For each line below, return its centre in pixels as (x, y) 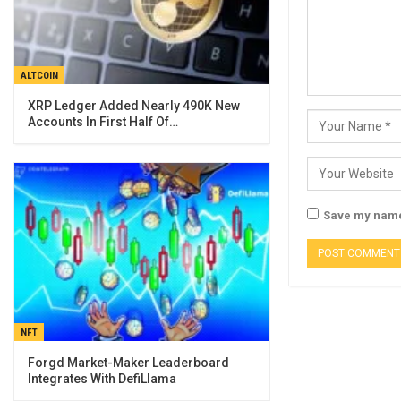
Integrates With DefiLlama (102, 379)
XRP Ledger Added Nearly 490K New (134, 105)
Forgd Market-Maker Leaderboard (128, 363)
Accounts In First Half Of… (103, 121)
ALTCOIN (39, 75)
